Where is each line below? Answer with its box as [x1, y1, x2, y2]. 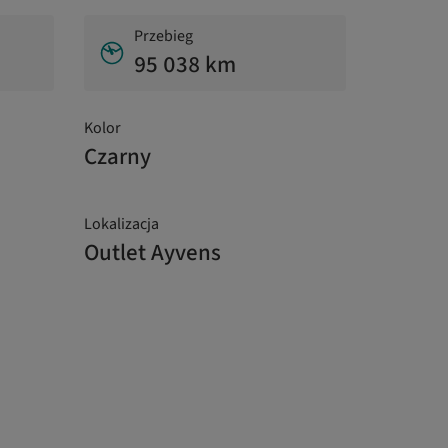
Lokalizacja [83, 213, 159, 236]
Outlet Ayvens [83, 236, 221, 270]
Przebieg [133, 25, 193, 48]
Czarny [83, 140, 151, 174]
